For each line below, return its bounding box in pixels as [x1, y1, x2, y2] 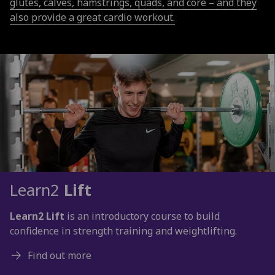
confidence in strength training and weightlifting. [10, 223, 237, 238]
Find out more [27, 248, 91, 262]
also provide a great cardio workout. [10, 10, 175, 24]
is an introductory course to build [64, 209, 220, 223]
